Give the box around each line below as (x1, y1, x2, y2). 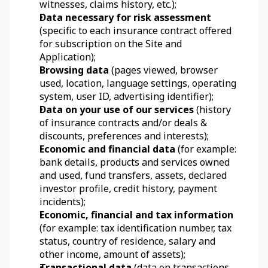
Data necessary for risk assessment (39, 11, 211, 24)
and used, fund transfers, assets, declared (39, 169, 227, 182)
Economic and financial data (39, 142, 175, 156)
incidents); (39, 195, 86, 208)
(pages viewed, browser (109, 63, 218, 77)
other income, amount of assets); (39, 248, 185, 261)
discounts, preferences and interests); (39, 129, 209, 142)
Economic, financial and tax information (39, 208, 233, 221)
